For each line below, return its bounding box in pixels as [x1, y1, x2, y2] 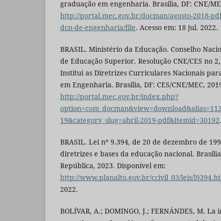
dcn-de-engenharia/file [60, 22, 136, 32]
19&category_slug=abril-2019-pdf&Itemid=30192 [60, 115, 220, 125]
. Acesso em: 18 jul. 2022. [136, 22, 218, 32]
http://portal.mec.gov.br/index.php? [60, 91, 179, 101]
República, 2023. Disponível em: [60, 160, 166, 170]
